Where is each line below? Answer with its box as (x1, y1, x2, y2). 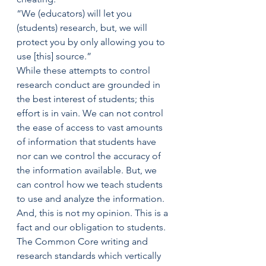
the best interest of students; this (17, 93, 157, 104)
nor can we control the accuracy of (17, 150, 163, 161)
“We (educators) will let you (17, 8, 134, 19)
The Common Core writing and (17, 236, 150, 247)
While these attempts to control (17, 65, 153, 76)
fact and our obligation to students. (17, 221, 168, 233)
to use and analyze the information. (17, 193, 164, 204)
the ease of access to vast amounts (17, 122, 165, 133)
